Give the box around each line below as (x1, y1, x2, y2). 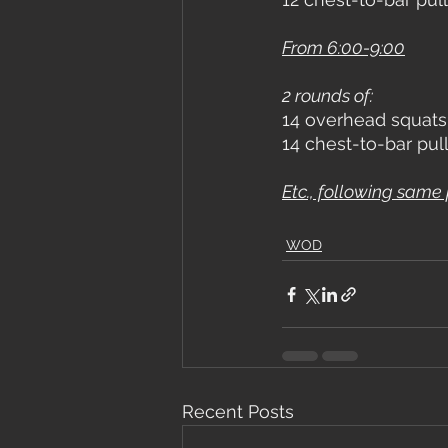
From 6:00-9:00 (282, 37, 405, 59)
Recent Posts (182, 401, 294, 423)
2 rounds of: (282, 85, 373, 107)
